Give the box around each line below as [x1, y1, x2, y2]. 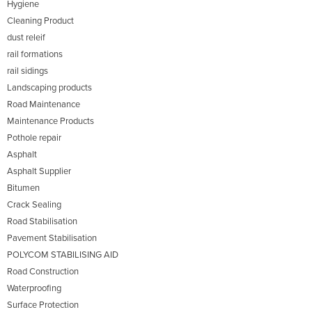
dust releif [7, 32, 45, 44]
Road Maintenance [7, 99, 80, 111]
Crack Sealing [7, 199, 61, 211]
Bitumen [7, 182, 40, 194]
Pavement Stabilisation [7, 233, 97, 244]
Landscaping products [7, 82, 92, 94]
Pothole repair [7, 132, 61, 144]
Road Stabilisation [7, 216, 77, 228]
